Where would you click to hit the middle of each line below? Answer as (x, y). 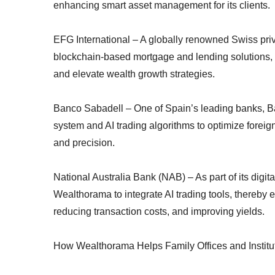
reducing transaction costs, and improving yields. (159, 211)
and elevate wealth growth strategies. (134, 74)
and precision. (84, 143)
